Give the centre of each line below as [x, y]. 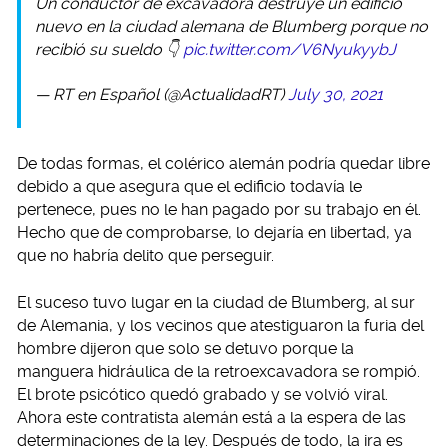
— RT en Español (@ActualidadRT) [161, 94]
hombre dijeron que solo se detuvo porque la [185, 348]
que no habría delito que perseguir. [145, 255]
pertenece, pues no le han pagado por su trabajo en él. [219, 209]
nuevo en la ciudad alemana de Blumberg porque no [231, 26]
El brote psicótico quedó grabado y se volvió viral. [202, 394]
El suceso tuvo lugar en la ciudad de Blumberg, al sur [216, 302]
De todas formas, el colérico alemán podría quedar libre [223, 163]
